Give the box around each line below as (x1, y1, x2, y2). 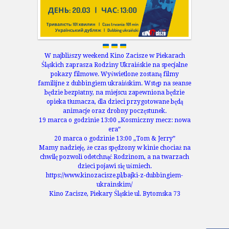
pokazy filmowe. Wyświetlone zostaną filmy (50, 71, 179, 78)
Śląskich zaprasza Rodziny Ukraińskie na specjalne (41, 61, 188, 69)
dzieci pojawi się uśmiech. (77, 163, 152, 170)
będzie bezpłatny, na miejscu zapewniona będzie (44, 89, 185, 97)
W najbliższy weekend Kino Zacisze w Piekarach (44, 52, 185, 60)
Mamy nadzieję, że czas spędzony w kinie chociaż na (38, 144, 191, 152)
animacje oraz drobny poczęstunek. (62, 107, 167, 115)
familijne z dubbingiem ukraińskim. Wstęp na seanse (38, 80, 191, 87)
